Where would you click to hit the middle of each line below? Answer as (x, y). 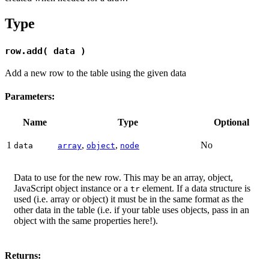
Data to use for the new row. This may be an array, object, (123, 177)
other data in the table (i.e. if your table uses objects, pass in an (131, 210)
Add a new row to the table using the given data (95, 73)
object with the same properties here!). (86, 220)
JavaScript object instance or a (72, 188)
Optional (231, 122)
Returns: (23, 256)
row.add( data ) (45, 51)
